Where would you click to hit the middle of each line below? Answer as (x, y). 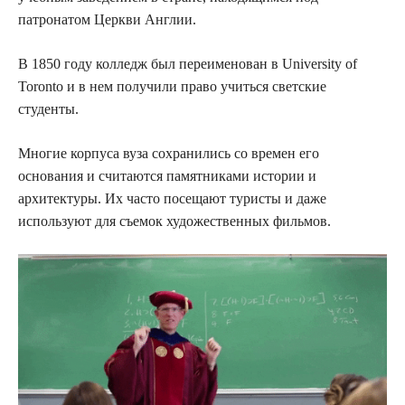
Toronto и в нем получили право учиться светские (172, 87)
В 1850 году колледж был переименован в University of (188, 64)
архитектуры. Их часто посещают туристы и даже (172, 199)
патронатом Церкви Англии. (107, 20)
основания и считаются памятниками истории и (167, 176)
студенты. (48, 109)
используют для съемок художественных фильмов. (174, 221)
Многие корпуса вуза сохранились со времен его (169, 154)
